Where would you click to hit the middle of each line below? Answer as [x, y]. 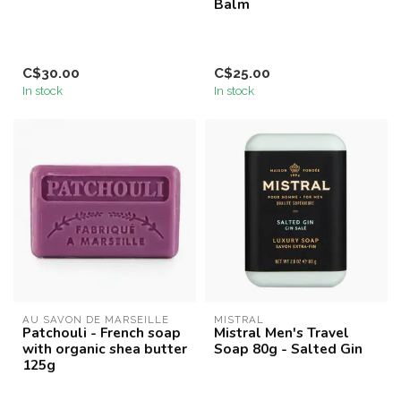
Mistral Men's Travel [282, 332]
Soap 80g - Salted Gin [288, 348]
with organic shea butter [105, 348]
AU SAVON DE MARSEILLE [96, 319]
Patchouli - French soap [102, 332]
